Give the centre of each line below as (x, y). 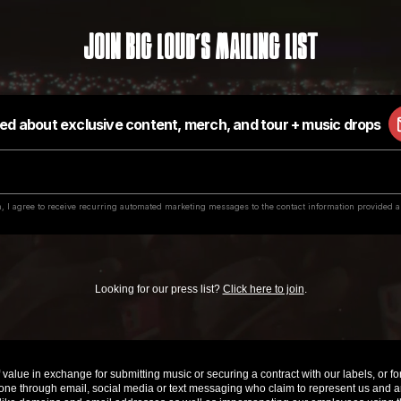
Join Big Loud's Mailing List (200, 50)
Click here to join (263, 289)
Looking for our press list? (158, 289)
